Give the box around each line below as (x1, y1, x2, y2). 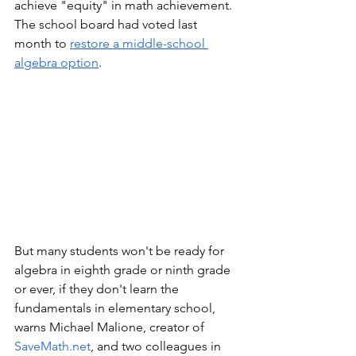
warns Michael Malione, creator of (14, 319, 207, 335)
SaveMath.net (14, 339, 91, 354)
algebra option (14, 55, 99, 70)
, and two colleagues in (91, 339, 224, 354)
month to (14, 36, 70, 51)
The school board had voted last (14, 17, 200, 32)
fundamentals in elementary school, (14, 300, 219, 316)
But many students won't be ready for (14, 243, 227, 259)
